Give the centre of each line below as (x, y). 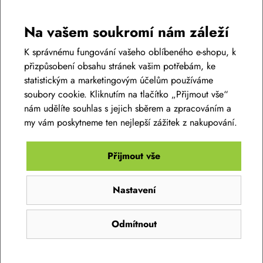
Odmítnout (134, 224)
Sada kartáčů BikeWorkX (79, 169)
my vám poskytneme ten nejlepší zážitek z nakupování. (131, 122)
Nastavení (134, 190)
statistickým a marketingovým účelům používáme (119, 80)
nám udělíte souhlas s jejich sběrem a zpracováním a (128, 108)
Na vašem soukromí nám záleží (127, 32)
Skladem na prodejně (60, 218)
